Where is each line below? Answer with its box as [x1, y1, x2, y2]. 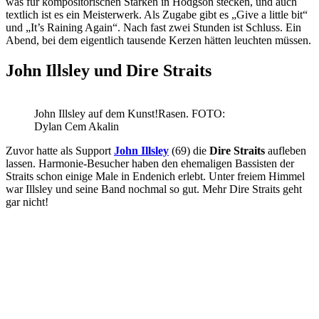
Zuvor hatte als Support [6, 144, 114, 157]
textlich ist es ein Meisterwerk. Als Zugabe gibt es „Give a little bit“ [6, 8, 308, 21]
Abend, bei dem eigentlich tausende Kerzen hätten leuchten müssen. [6, 33, 311, 46]
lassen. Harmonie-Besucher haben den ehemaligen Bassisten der [6, 157, 294, 169]
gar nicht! [6, 195, 48, 208]
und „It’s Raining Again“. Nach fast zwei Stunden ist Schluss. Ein [6, 21, 301, 33]
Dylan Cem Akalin [34, 120, 119, 132]
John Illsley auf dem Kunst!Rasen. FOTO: [34, 107, 225, 120]
